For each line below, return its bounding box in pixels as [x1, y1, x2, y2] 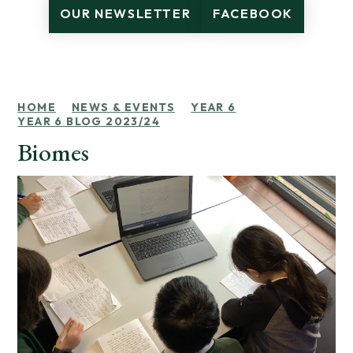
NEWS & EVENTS [72, 100, 176, 114]
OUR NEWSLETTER [59, 6, 191, 21]
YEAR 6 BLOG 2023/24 [17, 114, 160, 128]
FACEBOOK [213, 6, 294, 21]
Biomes [17, 136, 90, 169]
